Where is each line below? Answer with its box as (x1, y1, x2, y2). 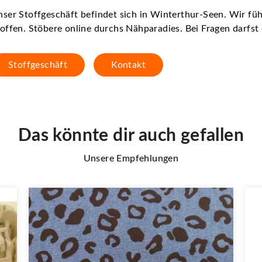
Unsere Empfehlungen (83, 153, 179, 163)
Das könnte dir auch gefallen (18, 126, 244, 144)
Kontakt (111, 60, 146, 70)
